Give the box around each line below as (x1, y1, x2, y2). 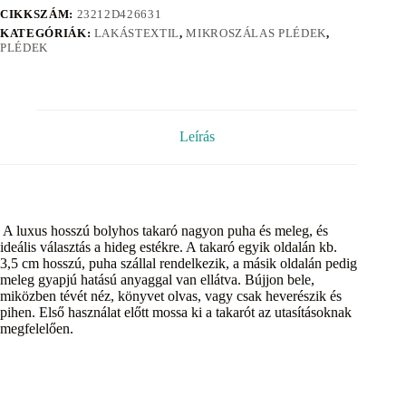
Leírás (179, 129, 215, 145)
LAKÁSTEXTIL (93, 25, 179, 40)
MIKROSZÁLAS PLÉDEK (186, 25, 326, 40)
